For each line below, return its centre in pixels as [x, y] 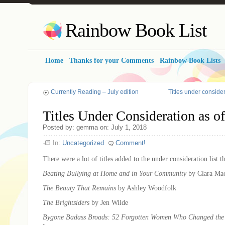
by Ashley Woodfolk [146, 188]
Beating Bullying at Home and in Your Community [115, 173]
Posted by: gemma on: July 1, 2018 [95, 127]
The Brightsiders [66, 202]
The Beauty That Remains [79, 188]
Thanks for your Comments [111, 61]
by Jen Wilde [109, 202]
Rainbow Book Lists [190, 61]
